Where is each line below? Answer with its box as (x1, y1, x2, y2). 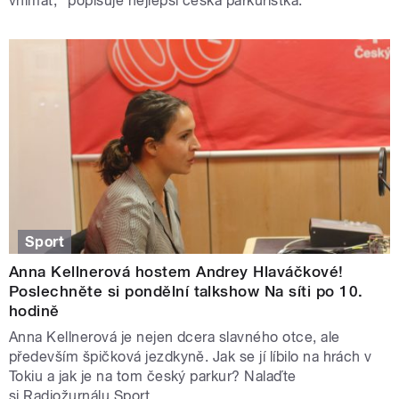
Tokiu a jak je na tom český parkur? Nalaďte (9, 367, 297, 385)
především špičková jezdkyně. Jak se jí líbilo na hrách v (9, 347, 372, 365)
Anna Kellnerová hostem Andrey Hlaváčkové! (9, 262, 344, 281)
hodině (9, 301, 60, 320)
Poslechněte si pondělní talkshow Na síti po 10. (9, 281, 363, 300)
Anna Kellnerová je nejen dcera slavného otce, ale (9, 328, 340, 346)
